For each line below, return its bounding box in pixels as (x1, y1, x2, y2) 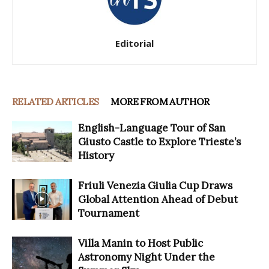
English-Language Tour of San (78, 121, 226, 134)
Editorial (115, 37, 154, 49)
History (78, 148, 114, 162)
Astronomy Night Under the (78, 250, 215, 264)
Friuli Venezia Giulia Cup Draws (78, 178, 232, 192)
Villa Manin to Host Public (78, 236, 203, 250)
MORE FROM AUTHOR (110, 95, 210, 107)
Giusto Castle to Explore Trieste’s (78, 134, 241, 148)
